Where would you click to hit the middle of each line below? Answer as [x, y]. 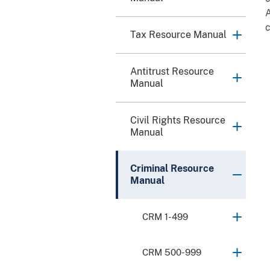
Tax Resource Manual [178, 35]
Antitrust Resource [172, 72]
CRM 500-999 [172, 253]
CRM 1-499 [165, 217]
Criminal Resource [172, 169]
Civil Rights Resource [178, 121]
